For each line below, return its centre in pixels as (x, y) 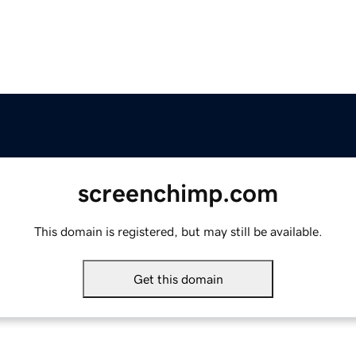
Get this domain (178, 279)
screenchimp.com (178, 193)
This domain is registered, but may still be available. (178, 232)
